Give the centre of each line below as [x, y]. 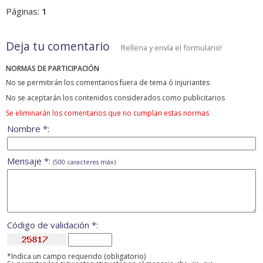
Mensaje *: [30, 161]
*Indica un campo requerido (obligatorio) [76, 257]
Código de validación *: [53, 225]
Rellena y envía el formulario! [171, 48]
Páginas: [24, 11]
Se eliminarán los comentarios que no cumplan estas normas [107, 113]
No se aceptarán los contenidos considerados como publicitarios [115, 98]
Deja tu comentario [58, 46]
